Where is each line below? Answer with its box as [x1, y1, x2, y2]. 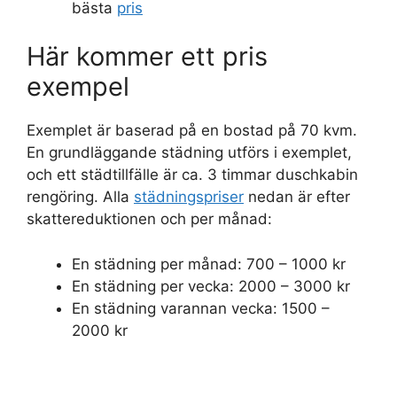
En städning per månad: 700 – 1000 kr [72, 254, 346, 273]
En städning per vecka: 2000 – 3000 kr [72, 276, 350, 295]
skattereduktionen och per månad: [27, 210, 272, 229]
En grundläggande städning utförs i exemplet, [27, 144, 352, 162]
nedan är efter [244, 188, 350, 206]
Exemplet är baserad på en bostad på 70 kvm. [27, 121, 357, 140]
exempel [27, 71, 129, 103]
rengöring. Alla [27, 188, 134, 206]
